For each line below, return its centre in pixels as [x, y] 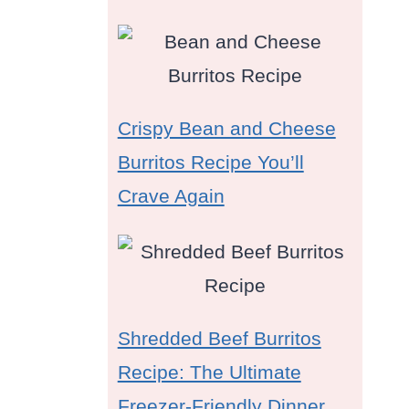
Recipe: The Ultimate [209, 372]
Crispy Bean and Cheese [226, 129]
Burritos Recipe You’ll [210, 163]
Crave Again [171, 196]
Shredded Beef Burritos [219, 339]
